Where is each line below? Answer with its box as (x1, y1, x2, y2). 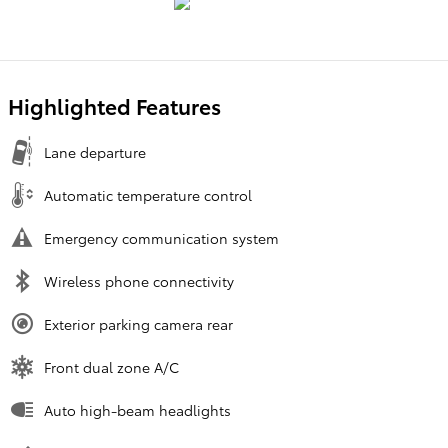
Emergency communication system (44, 227, 279, 248)
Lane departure (44, 141, 146, 162)
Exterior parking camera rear (44, 313, 233, 334)
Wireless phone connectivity (44, 270, 234, 291)
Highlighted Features (8, 90, 221, 120)
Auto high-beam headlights (44, 399, 231, 420)
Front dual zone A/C (44, 356, 179, 377)
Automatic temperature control (44, 184, 252, 205)
